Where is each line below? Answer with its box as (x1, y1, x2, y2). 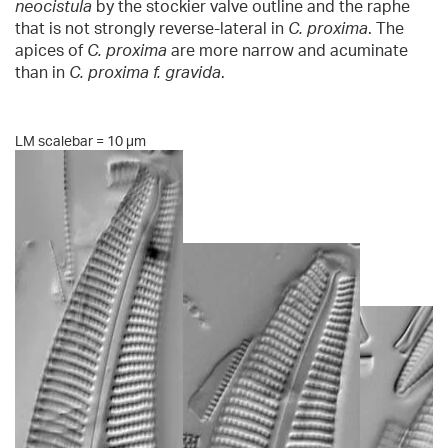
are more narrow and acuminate (167, 40, 408, 61)
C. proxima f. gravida (69, 62, 221, 83)
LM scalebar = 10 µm (15, 131, 146, 149)
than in (15, 62, 69, 83)
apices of (15, 40, 87, 61)
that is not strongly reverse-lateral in (15, 18, 288, 39)
